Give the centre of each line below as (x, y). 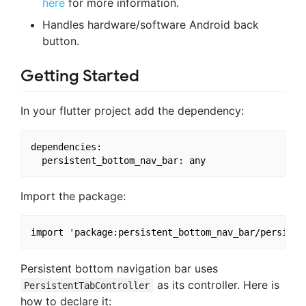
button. (61, 41)
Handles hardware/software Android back (151, 24)
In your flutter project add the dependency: (132, 111)
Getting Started (80, 75)
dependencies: (66, 147)
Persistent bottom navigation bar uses (119, 268)
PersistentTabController (87, 285)
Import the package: (73, 196)
